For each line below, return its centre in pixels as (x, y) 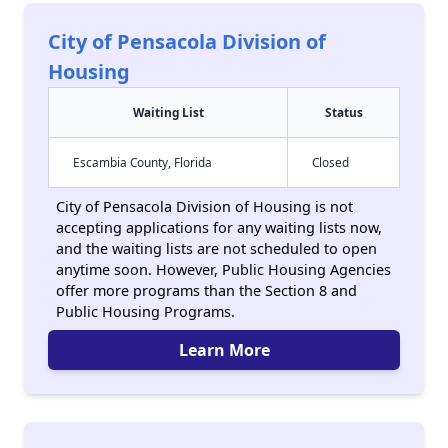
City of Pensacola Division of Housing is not (204, 206)
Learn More (224, 350)
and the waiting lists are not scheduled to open (216, 248)
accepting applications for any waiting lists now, (219, 227)
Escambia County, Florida (142, 162)
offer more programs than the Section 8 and (206, 290)
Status (343, 112)
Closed (330, 162)
